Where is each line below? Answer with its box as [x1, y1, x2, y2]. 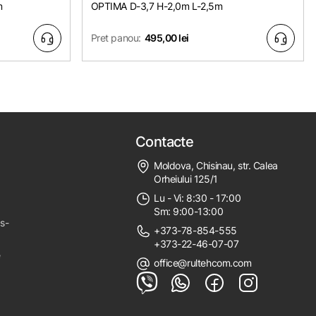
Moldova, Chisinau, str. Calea [153, 159, 278, 171]
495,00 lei [144, 32, 189, 44]
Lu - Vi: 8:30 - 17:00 [153, 191, 241, 204]
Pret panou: [90, 32, 141, 44]
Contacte [135, 133, 194, 150]
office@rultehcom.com [153, 256, 252, 269]
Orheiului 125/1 [153, 172, 218, 185]
